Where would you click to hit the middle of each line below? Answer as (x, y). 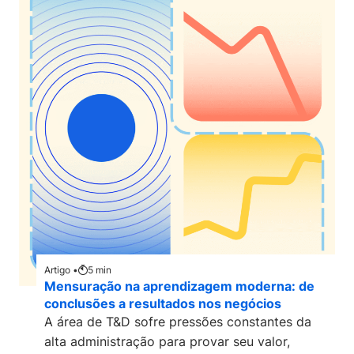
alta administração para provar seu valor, (167, 341)
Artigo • (61, 270)
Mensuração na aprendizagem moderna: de (179, 286)
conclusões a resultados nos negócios (163, 303)
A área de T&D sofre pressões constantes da (178, 322)
